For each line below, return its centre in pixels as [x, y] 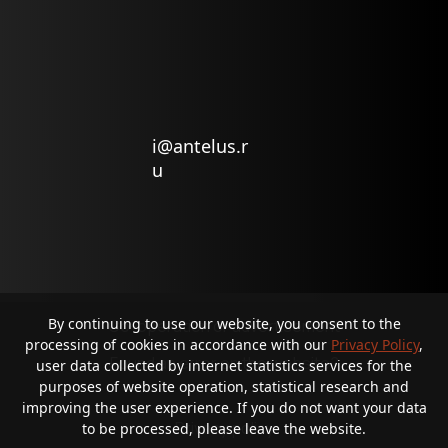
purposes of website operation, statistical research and [224, 386]
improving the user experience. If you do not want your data [224, 407]
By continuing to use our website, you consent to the [224, 323]
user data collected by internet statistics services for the [224, 365]
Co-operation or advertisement [224, 326]
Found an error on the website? [224, 363]
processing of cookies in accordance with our [178, 344]
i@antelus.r [200, 146]
